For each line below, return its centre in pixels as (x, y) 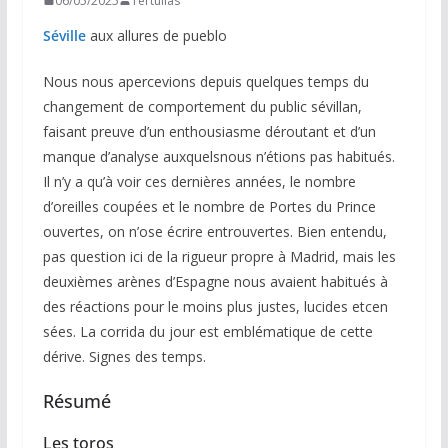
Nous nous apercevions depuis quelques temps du (205, 81)
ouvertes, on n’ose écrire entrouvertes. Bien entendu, (214, 231)
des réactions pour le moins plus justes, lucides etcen (215, 306)
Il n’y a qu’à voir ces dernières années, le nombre (199, 181)
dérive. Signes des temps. (124, 356)
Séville (64, 35)
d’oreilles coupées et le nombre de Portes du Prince (209, 206)
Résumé (76, 400)
